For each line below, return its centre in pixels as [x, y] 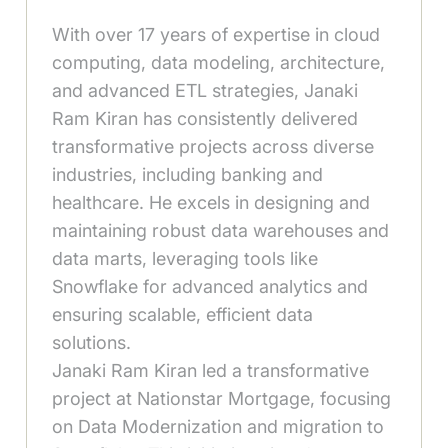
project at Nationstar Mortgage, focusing [222, 399]
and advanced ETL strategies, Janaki [205, 91]
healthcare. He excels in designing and [211, 203]
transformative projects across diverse [213, 147]
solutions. [92, 343]
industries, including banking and [188, 175]
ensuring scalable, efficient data [183, 315]
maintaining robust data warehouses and [221, 231]
